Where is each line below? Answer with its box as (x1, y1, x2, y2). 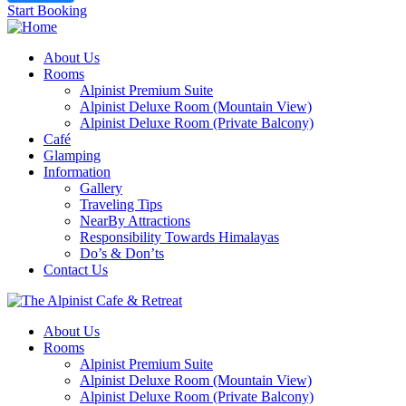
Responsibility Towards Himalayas (80, 229, 279, 246)
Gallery (80, 180, 122, 197)
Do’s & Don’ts (80, 246, 164, 262)
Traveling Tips (80, 197, 162, 213)
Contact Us (43, 262, 108, 278)
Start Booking (7, 3, 87, 19)
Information (43, 164, 111, 180)
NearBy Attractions (80, 213, 190, 229)
